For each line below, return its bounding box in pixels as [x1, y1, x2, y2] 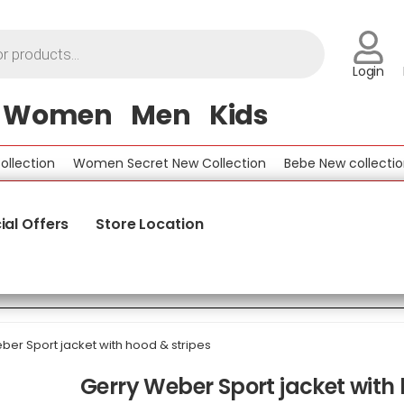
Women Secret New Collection [42, 153, 235, 172]
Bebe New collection [253, 153, 381, 172]
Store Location [96, 214, 204, 234]
